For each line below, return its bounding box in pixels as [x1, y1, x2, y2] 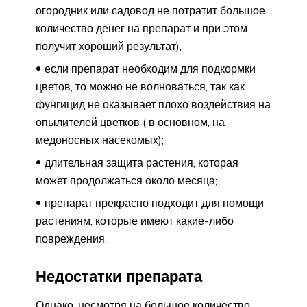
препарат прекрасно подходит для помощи [45, 195, 264, 210]
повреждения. [36, 231, 107, 245]
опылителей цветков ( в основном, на [36, 114, 225, 129]
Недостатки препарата [36, 266, 202, 286]
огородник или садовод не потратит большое [36, 3, 265, 17]
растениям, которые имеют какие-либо [36, 213, 234, 228]
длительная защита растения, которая [45, 155, 238, 169]
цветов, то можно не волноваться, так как [36, 79, 245, 93]
